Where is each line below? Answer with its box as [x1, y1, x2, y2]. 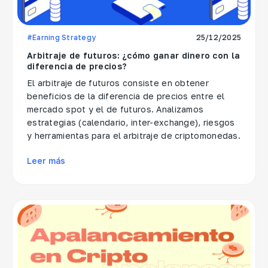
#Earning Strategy [27, 32, 96, 42]
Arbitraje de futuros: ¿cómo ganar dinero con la [27, 50, 240, 60]
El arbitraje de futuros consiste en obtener [27, 77, 209, 88]
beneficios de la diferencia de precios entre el [27, 90, 225, 101]
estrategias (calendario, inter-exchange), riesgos [27, 117, 235, 127]
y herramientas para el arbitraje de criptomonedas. [27, 130, 240, 141]
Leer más [27, 155, 65, 166]
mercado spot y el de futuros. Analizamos [27, 103, 204, 114]
